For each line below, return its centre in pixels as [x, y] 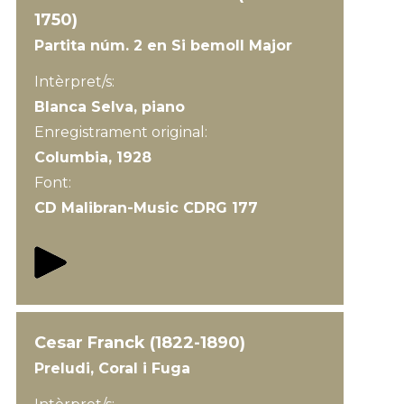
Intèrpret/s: [74, 82]
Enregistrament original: [122, 132]
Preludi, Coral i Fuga [112, 368]
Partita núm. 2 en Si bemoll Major [163, 46]
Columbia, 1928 [92, 157]
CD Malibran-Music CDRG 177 [146, 208]
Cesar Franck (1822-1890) [139, 343]
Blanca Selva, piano [109, 107]
